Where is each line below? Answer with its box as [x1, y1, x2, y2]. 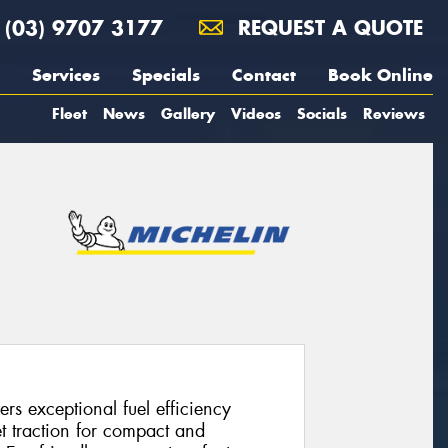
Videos [231, 104, 281, 123]
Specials [132, 64, 200, 86]
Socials [297, 104, 347, 123]
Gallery [161, 104, 215, 123]
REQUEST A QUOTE [231, 15, 423, 40]
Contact [232, 64, 296, 86]
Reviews [363, 104, 425, 123]
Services [32, 64, 100, 86]
